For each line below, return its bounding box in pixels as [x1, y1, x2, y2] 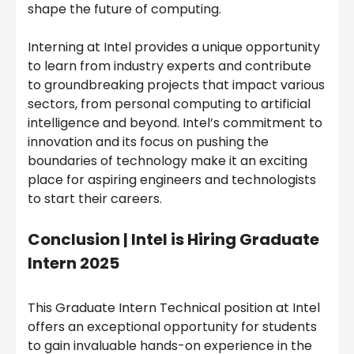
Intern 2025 [28, 251, 119, 274]
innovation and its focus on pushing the [28, 132, 269, 151]
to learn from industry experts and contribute [28, 56, 311, 75]
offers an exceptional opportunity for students [28, 317, 317, 336]
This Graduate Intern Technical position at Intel [28, 298, 320, 317]
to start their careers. [28, 189, 162, 208]
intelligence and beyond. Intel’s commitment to [28, 113, 322, 132]
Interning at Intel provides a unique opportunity [28, 37, 320, 56]
